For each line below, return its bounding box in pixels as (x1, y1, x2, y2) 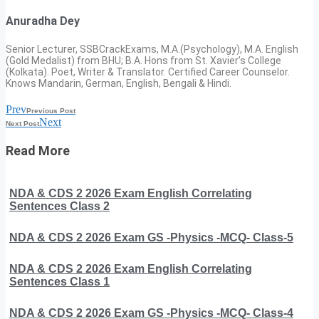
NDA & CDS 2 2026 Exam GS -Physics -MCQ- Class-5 (9, 231, 293, 244)
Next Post (6, 119, 39, 127)
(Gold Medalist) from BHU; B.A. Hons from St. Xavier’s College (6, 54, 281, 66)
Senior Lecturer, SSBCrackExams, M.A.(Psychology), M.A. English (6, 43, 298, 55)
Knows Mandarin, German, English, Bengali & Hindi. (6, 77, 231, 89)
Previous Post (26, 106, 75, 115)
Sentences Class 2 (9, 199, 110, 212)
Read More (6, 142, 70, 158)
